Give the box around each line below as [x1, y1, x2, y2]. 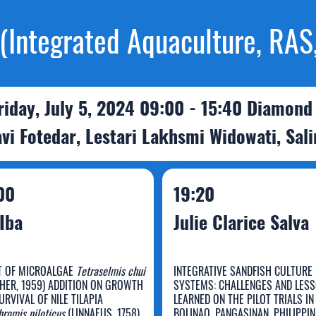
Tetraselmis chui [75, 262, 145, 279]
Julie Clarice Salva [173, 208, 309, 236]
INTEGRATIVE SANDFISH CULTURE [173, 262, 312, 279]
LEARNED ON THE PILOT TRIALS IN [173, 291, 314, 308]
